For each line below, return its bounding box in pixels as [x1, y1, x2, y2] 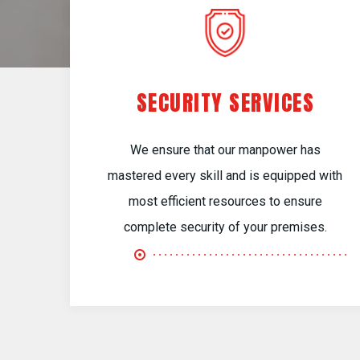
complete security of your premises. [123, 219, 327, 235]
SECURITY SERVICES [136, 86, 315, 119]
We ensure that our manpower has [129, 142, 321, 157]
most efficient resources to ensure [128, 194, 322, 209]
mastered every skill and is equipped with [108, 168, 343, 183]
